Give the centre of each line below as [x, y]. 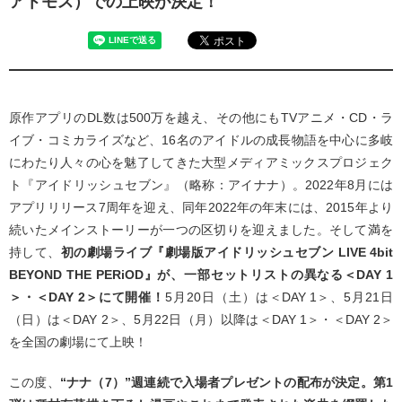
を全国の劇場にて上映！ [78, 342]
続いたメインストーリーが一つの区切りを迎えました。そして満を [201, 230]
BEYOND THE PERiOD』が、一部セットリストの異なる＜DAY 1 [201, 275]
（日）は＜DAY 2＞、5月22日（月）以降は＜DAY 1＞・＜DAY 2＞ [201, 319]
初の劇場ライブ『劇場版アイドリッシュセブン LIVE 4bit [227, 252]
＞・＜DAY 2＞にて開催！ [87, 297]
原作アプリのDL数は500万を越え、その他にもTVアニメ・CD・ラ [201, 118]
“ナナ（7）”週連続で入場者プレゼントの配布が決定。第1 [227, 382]
